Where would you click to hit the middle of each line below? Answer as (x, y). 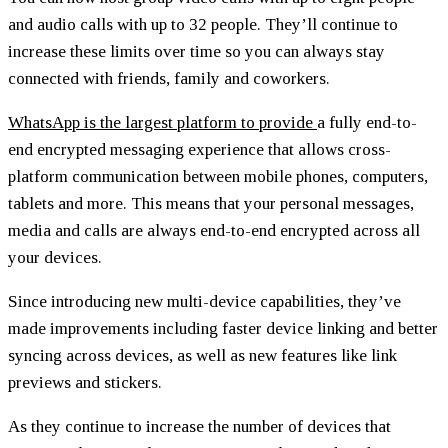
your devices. (55, 257)
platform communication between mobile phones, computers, (218, 176)
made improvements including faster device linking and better (223, 328)
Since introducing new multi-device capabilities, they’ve (204, 301)
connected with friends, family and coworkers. (169, 78)
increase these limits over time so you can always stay (196, 51)
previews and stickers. (85, 382)
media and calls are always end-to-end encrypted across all (214, 230)
